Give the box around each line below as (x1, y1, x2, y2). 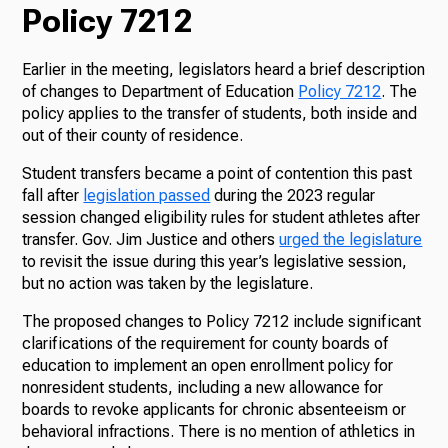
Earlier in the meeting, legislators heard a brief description (22, 60, 426, 80)
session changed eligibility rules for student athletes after (22, 208, 421, 228)
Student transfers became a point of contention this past (22, 164, 413, 184)
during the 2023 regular (210, 186, 376, 206)
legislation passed (83, 186, 211, 206)
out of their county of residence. (22, 126, 248, 146)
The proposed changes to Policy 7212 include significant (22, 312, 422, 332)
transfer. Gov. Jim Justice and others (22, 230, 280, 250)
